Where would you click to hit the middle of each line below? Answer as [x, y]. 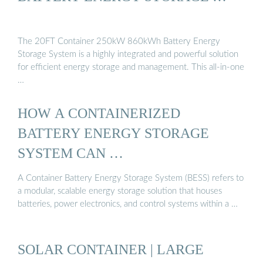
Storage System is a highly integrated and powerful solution [128, 55]
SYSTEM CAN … [70, 153]
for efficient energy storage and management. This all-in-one [131, 68]
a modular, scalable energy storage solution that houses [120, 191]
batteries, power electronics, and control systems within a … [128, 204]
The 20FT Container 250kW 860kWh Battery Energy [119, 42]
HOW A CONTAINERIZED [99, 113]
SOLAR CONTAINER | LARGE [111, 249]
